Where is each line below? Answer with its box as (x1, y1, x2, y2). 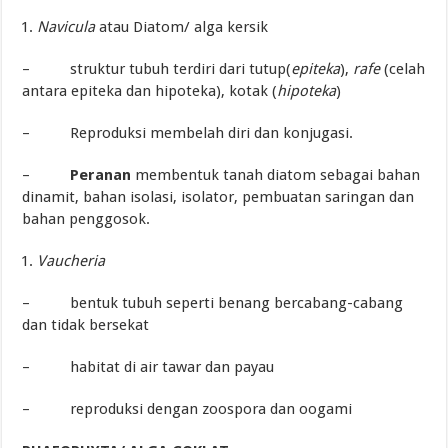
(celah (380, 60, 426, 79)
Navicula (37, 18, 96, 37)
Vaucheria (37, 252, 106, 271)
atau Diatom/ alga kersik (95, 18, 269, 37)
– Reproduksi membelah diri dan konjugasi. (22, 124, 354, 143)
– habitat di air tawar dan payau (22, 358, 275, 377)
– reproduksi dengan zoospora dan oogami (22, 400, 353, 419)
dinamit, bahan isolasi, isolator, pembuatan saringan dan (22, 188, 415, 207)
